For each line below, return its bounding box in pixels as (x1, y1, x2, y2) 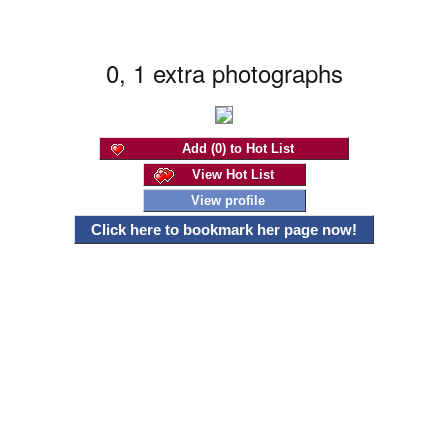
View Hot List (191, 167, 274, 182)
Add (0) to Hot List (181, 141, 294, 156)
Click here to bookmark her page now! (91, 221, 357, 238)
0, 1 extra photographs (105, 55, 343, 90)
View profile (190, 193, 265, 208)
